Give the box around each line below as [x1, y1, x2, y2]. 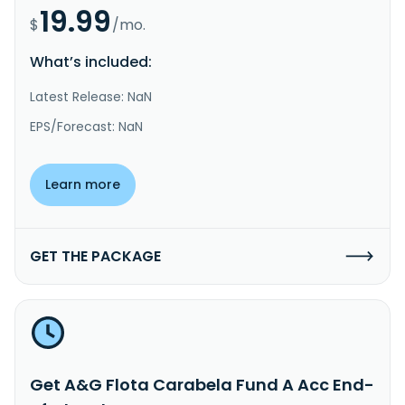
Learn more [45, 174, 120, 193]
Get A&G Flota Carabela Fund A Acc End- [30, 372, 374, 396]
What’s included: [30, 51, 152, 72]
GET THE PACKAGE [30, 245, 161, 267]
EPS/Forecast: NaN [30, 117, 143, 136]
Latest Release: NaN [30, 87, 152, 106]
